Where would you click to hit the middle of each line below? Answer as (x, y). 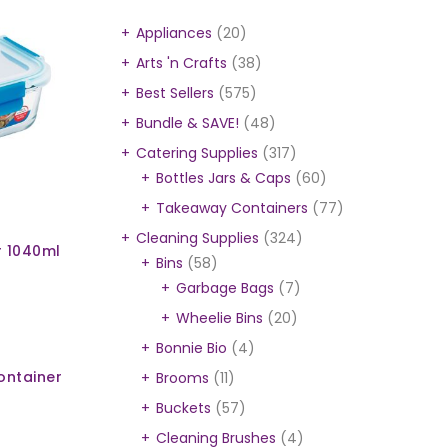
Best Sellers (175, 93)
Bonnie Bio (191, 348)
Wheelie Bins (219, 318)
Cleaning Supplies (197, 238)
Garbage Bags (225, 288)
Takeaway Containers (232, 208)
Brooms (182, 378)
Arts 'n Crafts (181, 63)
